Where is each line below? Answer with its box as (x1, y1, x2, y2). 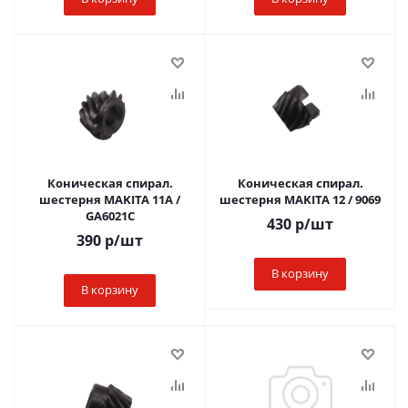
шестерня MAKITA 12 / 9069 (219, 191, 381, 208)
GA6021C (85, 208, 135, 224)
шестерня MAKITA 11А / (39, 191, 180, 208)
